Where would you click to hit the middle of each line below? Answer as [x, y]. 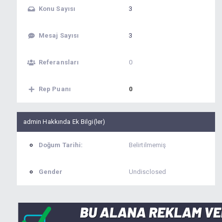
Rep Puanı [55, 89]
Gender [51, 171]
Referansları [59, 62]
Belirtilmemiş [147, 145]
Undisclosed [147, 171]
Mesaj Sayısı [59, 36]
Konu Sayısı [57, 9]
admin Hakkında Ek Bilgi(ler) [64, 122]
